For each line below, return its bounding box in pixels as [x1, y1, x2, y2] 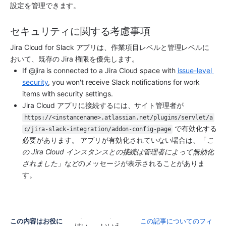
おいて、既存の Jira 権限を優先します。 [10, 54, 139, 63]
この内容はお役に [10, 216, 63, 225]
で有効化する [173, 124, 217, 133]
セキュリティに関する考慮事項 [10, 25, 150, 38]
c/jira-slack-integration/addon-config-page [24, 125, 171, 133]
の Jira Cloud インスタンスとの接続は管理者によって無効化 [22, 147, 214, 156]
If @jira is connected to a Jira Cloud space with [22, 66, 178, 75]
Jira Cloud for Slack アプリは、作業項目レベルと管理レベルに [10, 42, 210, 51]
